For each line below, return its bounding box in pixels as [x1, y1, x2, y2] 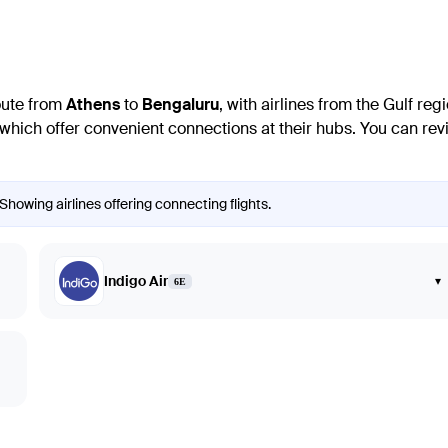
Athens [66, 94, 120, 116]
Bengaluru [142, 94, 219, 116]
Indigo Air [103, 272, 168, 291]
